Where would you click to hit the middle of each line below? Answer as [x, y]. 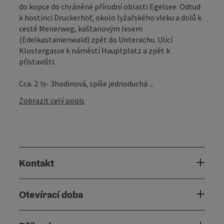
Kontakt [36, 163]
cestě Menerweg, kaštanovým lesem [81, 28]
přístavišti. [37, 61]
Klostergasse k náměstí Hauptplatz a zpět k [94, 50]
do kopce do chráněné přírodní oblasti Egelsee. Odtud [110, 6]
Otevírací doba [51, 194]
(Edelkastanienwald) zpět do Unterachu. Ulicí [96, 39]
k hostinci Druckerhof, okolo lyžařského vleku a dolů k [110, 17]
